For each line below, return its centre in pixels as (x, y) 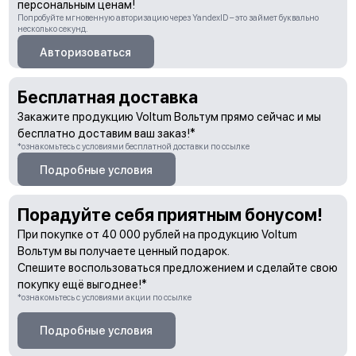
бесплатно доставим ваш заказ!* (106, 133)
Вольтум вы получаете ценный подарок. (123, 251)
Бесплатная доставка (107, 97)
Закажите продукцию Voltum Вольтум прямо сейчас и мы (169, 116)
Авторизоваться (86, 52)
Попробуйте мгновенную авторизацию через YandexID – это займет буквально (168, 17)
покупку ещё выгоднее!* (82, 284)
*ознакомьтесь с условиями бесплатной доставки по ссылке (133, 146)
